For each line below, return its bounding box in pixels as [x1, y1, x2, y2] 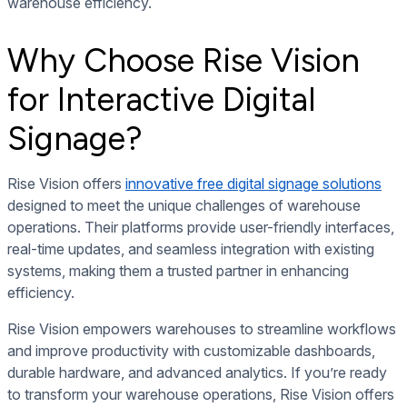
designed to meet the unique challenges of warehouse [7, 195, 361, 214]
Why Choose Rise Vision [7, 40, 360, 80]
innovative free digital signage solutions [125, 174, 382, 193]
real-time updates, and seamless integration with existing [7, 239, 374, 258]
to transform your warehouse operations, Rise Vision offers [7, 384, 394, 403]
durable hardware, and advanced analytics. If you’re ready [7, 362, 387, 382]
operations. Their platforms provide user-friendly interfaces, [7, 217, 394, 236]
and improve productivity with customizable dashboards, [7, 341, 375, 360]
